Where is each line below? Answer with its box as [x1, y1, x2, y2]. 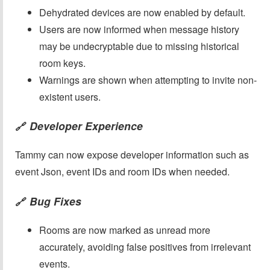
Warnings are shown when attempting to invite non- [39, 72, 257, 87]
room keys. [39, 55, 86, 70]
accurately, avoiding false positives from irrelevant [39, 240, 251, 254]
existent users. [39, 89, 101, 104]
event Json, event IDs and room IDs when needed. [15, 165, 230, 179]
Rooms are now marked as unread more [39, 223, 210, 237]
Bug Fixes [30, 193, 81, 209]
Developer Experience [30, 118, 143, 134]
